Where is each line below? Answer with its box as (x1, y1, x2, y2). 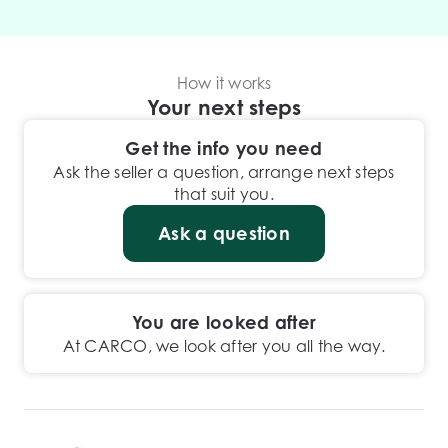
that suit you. (174, 184, 274, 204)
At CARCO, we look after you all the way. (62, 336, 386, 356)
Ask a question (158, 222, 290, 244)
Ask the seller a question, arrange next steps (53, 162, 395, 182)
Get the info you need (125, 137, 323, 159)
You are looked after (131, 311, 317, 333)
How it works (176, 73, 272, 93)
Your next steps (146, 94, 302, 120)
